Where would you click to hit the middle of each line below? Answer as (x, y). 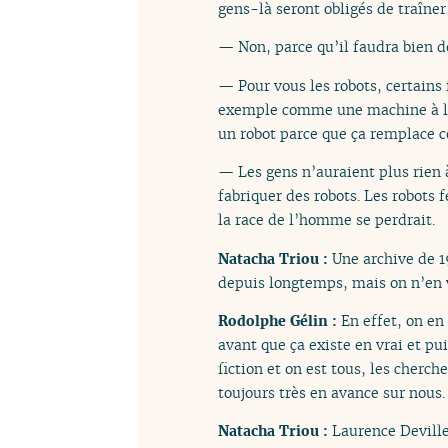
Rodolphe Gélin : (279, 320)
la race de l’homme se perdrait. (326, 220)
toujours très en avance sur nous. (331, 392)
